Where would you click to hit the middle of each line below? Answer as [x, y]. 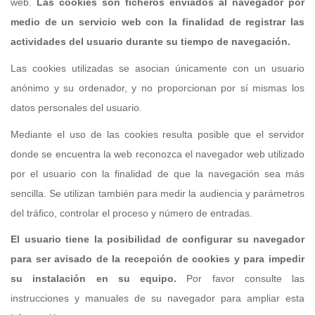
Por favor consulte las [240, 279]
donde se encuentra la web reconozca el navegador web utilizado [157, 154]
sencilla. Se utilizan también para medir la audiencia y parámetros [157, 193]
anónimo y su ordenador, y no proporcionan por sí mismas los [157, 88]
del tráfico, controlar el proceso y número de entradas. [131, 213]
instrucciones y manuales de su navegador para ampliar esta [157, 298]
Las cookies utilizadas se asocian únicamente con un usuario [157, 68]
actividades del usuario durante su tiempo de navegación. [150, 42]
